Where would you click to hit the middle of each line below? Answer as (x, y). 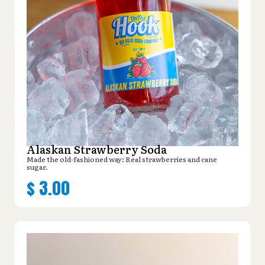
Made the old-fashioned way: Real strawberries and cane (122, 159)
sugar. (37, 167)
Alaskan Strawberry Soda (97, 149)
